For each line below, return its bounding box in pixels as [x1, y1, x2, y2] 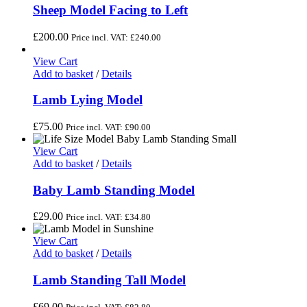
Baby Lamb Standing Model [33, 182, 195, 197]
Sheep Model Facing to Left [33, 2, 188, 17]
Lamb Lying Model [33, 93, 143, 108]
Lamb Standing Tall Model [33, 273, 186, 288]
